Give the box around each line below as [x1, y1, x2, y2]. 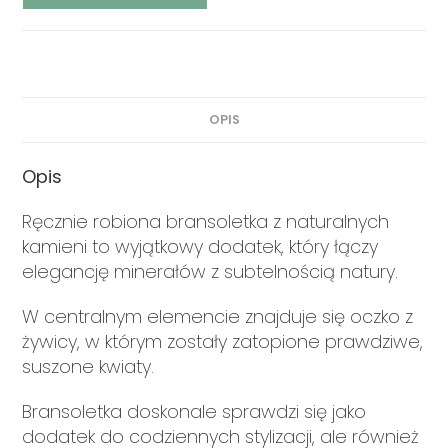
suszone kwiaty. [22, 353, 155, 379]
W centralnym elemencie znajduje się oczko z [22, 303, 414, 329]
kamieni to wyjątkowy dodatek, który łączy [22, 233, 379, 259]
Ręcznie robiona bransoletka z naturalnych [22, 208, 390, 234]
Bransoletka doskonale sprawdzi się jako [22, 398, 367, 424]
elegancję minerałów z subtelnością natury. [22, 258, 399, 284]
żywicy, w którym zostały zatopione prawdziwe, [22, 328, 424, 354]
